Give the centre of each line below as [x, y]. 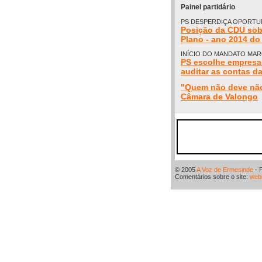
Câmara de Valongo [219, 96]
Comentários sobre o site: [212, 177]
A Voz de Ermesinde [225, 170]
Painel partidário [208, 7]
